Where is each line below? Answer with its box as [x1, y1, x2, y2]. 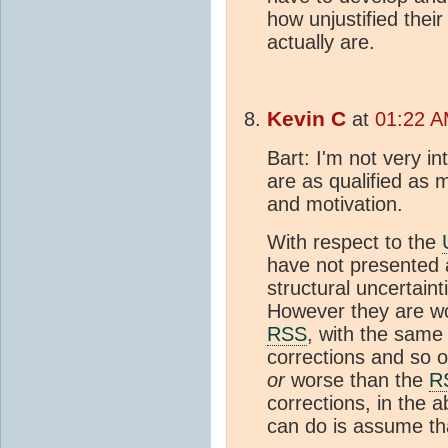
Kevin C [267, 107, 346, 132]
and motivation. [267, 193, 403, 216]
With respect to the [267, 231, 442, 254]
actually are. [267, 31, 375, 54]
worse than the [285, 369, 429, 392]
